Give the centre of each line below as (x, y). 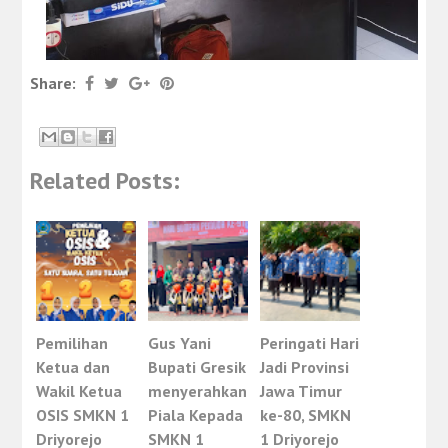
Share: (55, 82)
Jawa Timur (301, 391)
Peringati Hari (310, 343)
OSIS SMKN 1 (83, 415)
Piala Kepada (196, 415)
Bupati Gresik (197, 367)
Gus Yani (180, 343)
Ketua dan (73, 367)
